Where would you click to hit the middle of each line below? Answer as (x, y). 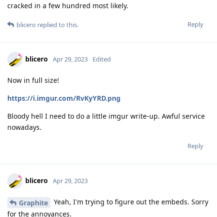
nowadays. (24, 127)
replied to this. (57, 25)
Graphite (33, 202)
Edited (102, 59)
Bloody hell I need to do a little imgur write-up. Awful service (106, 116)
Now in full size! (33, 80)
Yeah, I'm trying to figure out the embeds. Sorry (130, 202)
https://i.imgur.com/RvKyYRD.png (64, 98)
